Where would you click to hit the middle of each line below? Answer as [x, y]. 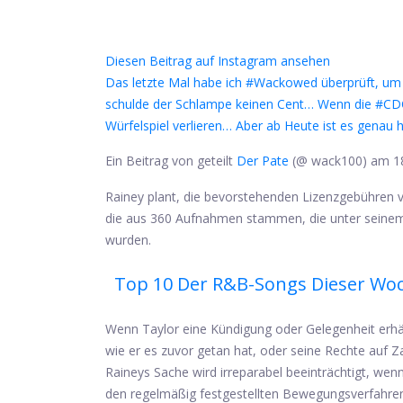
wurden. [128, 240]
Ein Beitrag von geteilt [171, 161]
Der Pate [263, 161]
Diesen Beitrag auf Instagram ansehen [218, 61]
